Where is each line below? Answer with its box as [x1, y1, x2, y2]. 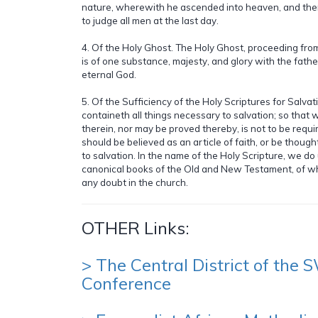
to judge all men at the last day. [82, 14, 219, 26]
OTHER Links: [82, 216, 190, 238]
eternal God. [82, 68, 136, 80]
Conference [82, 272, 171, 294]
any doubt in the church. [82, 176, 188, 188]
